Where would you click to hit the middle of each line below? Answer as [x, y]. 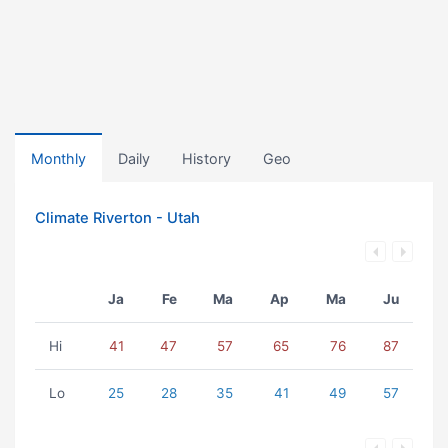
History [206, 158]
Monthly [58, 158]
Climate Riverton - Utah [117, 218]
